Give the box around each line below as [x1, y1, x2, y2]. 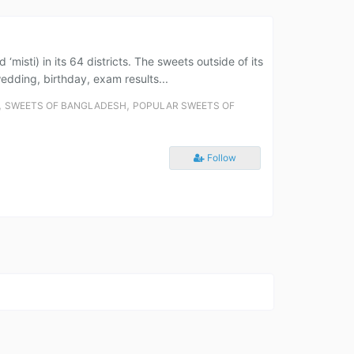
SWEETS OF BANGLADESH [5, 100, 126, 111]
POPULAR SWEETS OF [133, 100, 235, 111]
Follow [205, 152, 236, 164]
